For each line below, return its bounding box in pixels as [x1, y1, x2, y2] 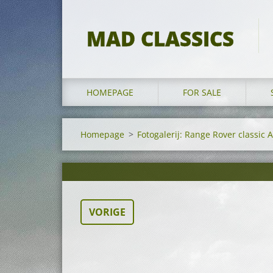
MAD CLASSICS [87, 25, 234, 52]
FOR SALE [183, 87, 221, 98]
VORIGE [89, 205, 126, 219]
